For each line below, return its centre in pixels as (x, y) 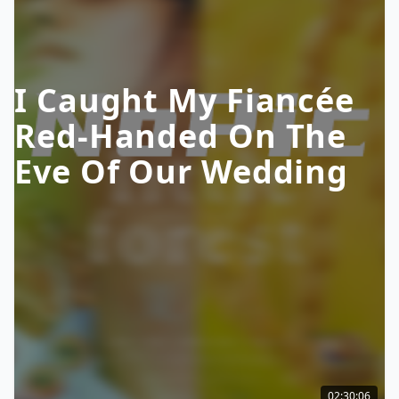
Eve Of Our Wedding (182, 171)
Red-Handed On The (181, 136)
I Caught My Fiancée (185, 100)
